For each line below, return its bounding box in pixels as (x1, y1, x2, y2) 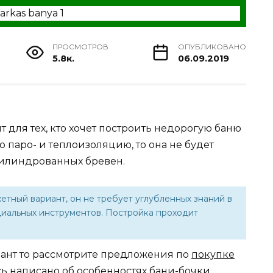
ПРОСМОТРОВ (52, 43, 109, 52)
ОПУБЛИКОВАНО (177, 43, 246, 52)
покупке (191, 248, 235, 260)
